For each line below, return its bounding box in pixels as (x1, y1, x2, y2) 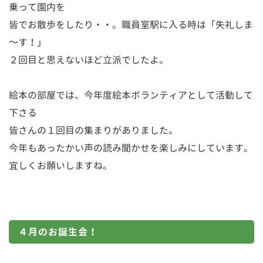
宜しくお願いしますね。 (9, 159, 112, 172)
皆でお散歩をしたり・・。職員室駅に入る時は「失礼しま (9, 18, 253, 31)
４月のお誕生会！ (18, 225, 98, 238)
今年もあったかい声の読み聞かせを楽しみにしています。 (9, 141, 253, 154)
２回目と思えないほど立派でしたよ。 (9, 53, 168, 66)
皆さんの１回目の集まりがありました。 (9, 123, 178, 137)
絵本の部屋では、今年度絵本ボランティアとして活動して (9, 88, 253, 102)
